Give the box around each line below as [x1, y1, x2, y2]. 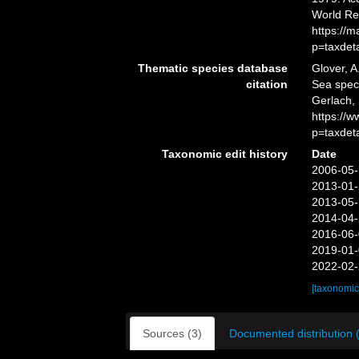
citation [245, 77, 288, 91]
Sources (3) [143, 326, 202, 340]
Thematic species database [137, 61, 288, 75]
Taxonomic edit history [161, 147, 288, 160]
